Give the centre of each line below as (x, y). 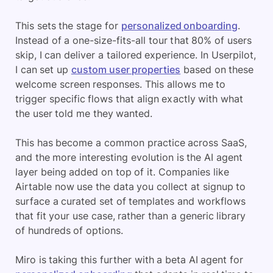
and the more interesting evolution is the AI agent (129, 157)
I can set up (43, 69)
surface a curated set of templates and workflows (130, 201)
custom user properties (126, 69)
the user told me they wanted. (84, 113)
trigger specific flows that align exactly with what (129, 99)
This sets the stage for (68, 26)
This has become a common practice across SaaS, (131, 143)
